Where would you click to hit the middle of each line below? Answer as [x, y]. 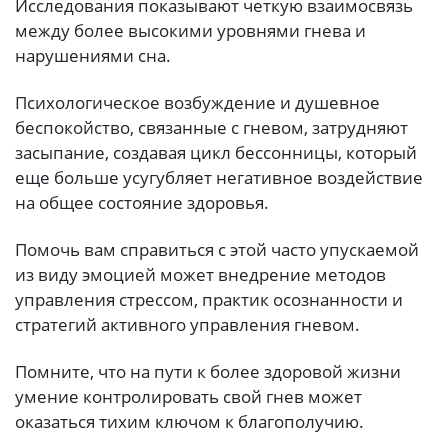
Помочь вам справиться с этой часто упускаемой [217, 249]
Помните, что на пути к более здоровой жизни [208, 371]
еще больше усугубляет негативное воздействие [219, 177]
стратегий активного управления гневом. [187, 324]
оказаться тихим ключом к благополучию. [189, 421]
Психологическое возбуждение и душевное [197, 102]
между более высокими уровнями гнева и [190, 30]
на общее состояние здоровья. [142, 202]
